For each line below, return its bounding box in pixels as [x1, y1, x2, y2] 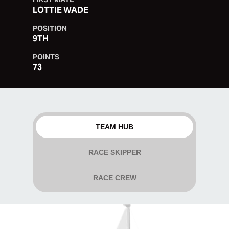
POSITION [33, 24, 67, 33]
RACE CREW [93, 174, 136, 182]
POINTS [33, 52, 59, 61]
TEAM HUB [96, 123, 133, 131]
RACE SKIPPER [88, 148, 141, 156]
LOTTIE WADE [33, 5, 88, 15]
